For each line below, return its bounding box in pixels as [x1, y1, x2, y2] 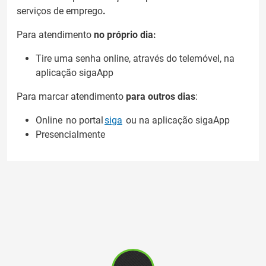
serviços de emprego [17, 5, 103, 17]
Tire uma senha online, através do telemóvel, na [36, 53, 235, 65]
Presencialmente [36, 129, 105, 141]
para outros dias [126, 91, 195, 103]
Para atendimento [17, 29, 94, 41]
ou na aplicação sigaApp [122, 115, 232, 126]
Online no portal [36, 115, 104, 126]
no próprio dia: [94, 29, 156, 41]
